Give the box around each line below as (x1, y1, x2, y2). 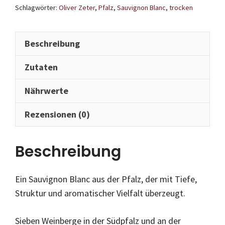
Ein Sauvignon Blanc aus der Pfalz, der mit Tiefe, (15, 173, 197, 185)
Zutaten (25, 61, 58, 73)
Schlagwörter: (15, 3, 59, 13)
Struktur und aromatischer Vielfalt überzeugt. (15, 187, 185, 199)
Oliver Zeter (59, 3, 95, 13)
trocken (169, 3, 193, 13)
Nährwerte (25, 85, 68, 97)
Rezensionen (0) (25, 108, 90, 121)
